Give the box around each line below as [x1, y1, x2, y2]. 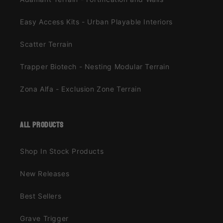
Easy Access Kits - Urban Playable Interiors [20, 17, 173, 26]
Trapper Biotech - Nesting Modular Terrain [20, 62, 170, 71]
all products [20, 117, 64, 132]
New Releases [20, 169, 70, 178]
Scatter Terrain [20, 40, 73, 49]
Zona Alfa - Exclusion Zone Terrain [20, 85, 141, 94]
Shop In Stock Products [20, 147, 104, 156]
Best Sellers [20, 192, 62, 201]
